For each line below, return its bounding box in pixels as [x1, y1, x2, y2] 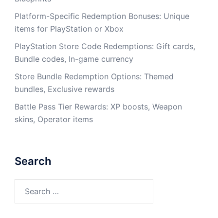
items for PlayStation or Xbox [15, 23, 124, 34]
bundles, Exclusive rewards [15, 84, 114, 94]
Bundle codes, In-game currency [15, 54, 133, 64]
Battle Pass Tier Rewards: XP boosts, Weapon [15, 101, 182, 111]
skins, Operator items [15, 114, 93, 124]
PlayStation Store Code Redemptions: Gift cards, [15, 41, 195, 51]
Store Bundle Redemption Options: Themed [15, 71, 174, 81]
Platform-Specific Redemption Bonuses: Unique [15, 11, 189, 21]
